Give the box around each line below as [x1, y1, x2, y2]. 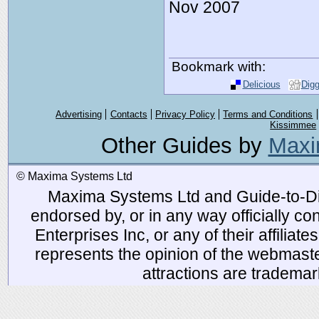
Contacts [110, 109, 147, 120]
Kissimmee [270, 120, 317, 130]
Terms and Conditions [223, 109, 313, 120]
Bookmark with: [172, 58, 266, 74]
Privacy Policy [155, 109, 216, 120]
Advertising [56, 109, 103, 120]
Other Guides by [100, 133, 268, 158]
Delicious [242, 78, 281, 90]
